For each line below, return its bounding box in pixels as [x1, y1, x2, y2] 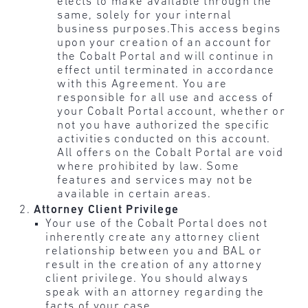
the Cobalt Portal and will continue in [57, 50, 274, 63]
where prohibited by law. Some [57, 160, 239, 173]
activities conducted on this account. [57, 133, 271, 145]
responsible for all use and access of [57, 91, 274, 104]
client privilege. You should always [45, 273, 249, 285]
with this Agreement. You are [57, 78, 228, 90]
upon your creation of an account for [57, 36, 272, 49]
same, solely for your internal [57, 9, 232, 21]
